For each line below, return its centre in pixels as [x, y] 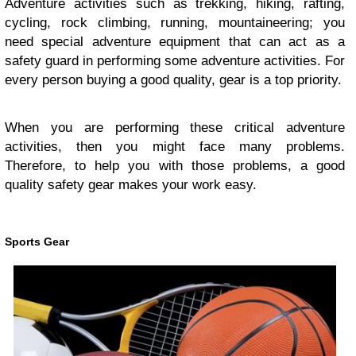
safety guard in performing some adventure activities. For [175, 61]
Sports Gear [37, 242]
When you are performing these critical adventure [175, 128]
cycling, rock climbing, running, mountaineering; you [175, 23]
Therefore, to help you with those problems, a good [175, 166]
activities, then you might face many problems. [175, 147]
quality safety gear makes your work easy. [131, 185]
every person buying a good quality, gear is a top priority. [173, 80]
